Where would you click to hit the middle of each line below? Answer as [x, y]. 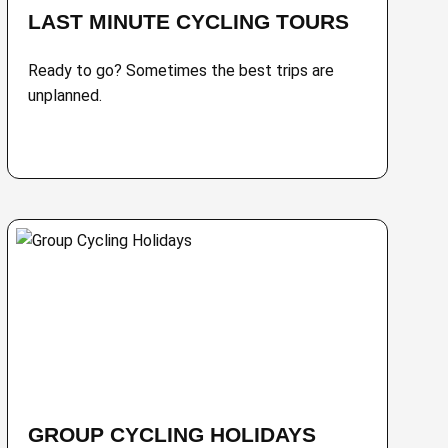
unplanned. [64, 95]
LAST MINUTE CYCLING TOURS [188, 21]
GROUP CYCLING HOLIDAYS [171, 434]
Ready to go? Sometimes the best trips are [180, 70]
